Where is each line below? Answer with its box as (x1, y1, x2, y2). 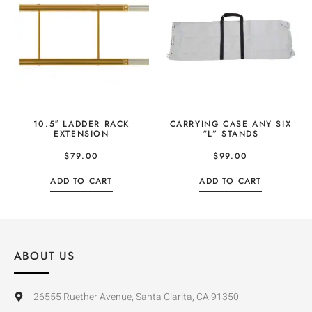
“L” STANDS (202, 127, 259, 140)
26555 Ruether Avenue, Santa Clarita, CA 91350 (33, 289, 239, 304)
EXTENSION (54, 127, 109, 140)
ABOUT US (14, 247, 75, 264)
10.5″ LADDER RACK (33, 117, 130, 130)
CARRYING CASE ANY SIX (169, 117, 292, 130)
